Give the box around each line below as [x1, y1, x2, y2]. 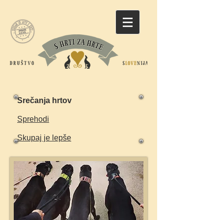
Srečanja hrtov [17, 96, 72, 105]
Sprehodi [17, 115, 49, 123]
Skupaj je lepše [17, 134, 71, 142]
